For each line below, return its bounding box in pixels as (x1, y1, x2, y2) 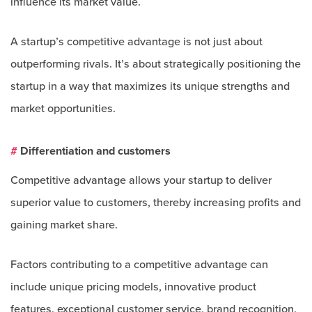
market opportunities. (10, 102, 116, 116)
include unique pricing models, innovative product (10, 280, 256, 294)
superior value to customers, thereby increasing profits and (10, 196, 301, 210)
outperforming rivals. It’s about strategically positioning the (10, 57, 301, 71)
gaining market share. (10, 218, 118, 232)
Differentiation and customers (17, 144, 171, 158)
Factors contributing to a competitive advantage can (10, 258, 268, 272)
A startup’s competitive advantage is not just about (10, 35, 263, 49)
